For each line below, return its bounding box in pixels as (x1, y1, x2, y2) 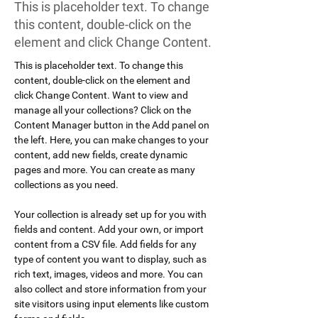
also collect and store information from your (14, 283, 209, 295)
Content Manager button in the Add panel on (14, 119, 212, 131)
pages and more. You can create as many (14, 164, 197, 175)
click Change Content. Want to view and (14, 89, 190, 101)
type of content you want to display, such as (14, 253, 209, 265)
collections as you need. (14, 179, 119, 190)
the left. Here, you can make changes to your (14, 134, 211, 146)
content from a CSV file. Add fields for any (14, 238, 199, 250)
